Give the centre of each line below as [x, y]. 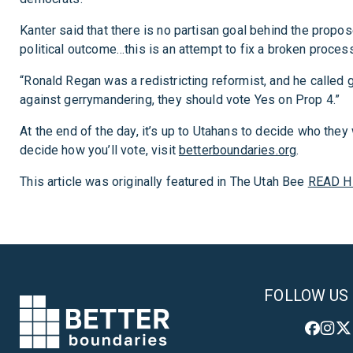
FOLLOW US [307, 295]
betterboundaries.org [238, 150]
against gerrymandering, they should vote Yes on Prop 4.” [180, 100]
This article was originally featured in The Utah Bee [164, 182]
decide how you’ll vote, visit [99, 150]
